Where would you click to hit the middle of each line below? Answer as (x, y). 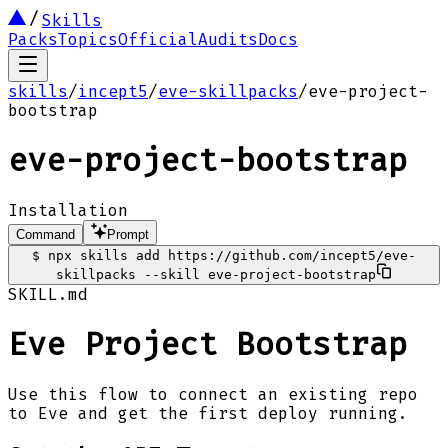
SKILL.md (48, 294)
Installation (68, 210)
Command (45, 234)
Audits (228, 39)
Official (158, 39)
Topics (88, 39)
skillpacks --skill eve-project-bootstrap (216, 274)
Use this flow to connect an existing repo (213, 394)
